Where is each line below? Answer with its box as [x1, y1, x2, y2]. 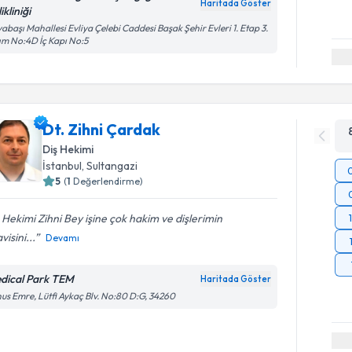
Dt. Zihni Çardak [42, 119, 161, 139]
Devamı [46, 232, 80, 244]
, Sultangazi [82, 159, 138, 173]
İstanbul [42, 159, 82, 173]
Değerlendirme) [73, 175, 144, 187]
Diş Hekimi [42, 142, 94, 156]
